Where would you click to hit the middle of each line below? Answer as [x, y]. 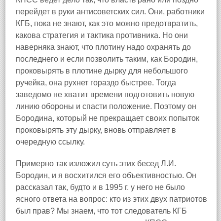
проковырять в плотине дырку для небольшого [102, 71]
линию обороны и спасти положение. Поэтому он [106, 106]
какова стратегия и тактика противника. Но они [102, 35]
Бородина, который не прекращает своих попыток [108, 118]
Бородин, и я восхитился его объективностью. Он [106, 175]
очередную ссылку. [50, 142]
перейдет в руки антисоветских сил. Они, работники [110, 12]
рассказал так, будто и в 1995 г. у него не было [100, 187]
